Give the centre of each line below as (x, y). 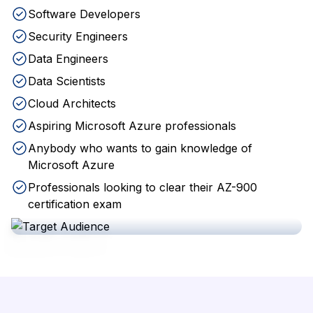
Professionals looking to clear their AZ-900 (143, 187)
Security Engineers (78, 36)
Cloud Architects (72, 103)
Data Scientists (67, 81)
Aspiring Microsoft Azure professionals (132, 126)
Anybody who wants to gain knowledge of (140, 148)
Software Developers (84, 14)
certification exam (75, 204)
